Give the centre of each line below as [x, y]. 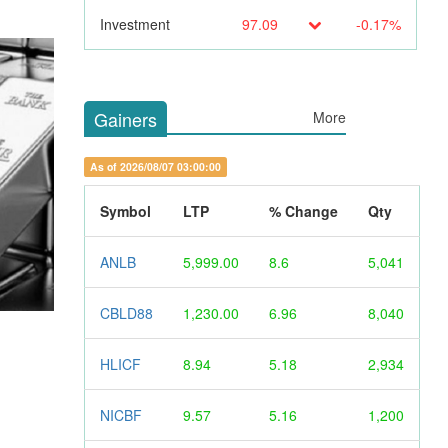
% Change [303, 210]
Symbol [125, 210]
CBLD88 [126, 312]
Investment [134, 23]
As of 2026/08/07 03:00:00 [155, 166]
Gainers [125, 118]
